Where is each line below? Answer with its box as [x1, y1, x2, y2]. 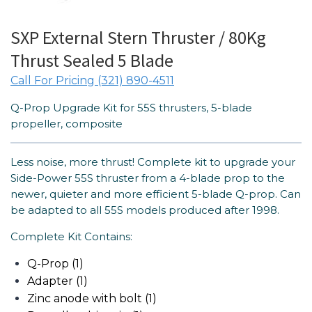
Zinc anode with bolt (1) [27, 292, 157, 306]
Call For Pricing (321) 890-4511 [10, 74, 174, 88]
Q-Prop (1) [27, 257, 84, 271]
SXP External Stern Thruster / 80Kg [10, 26, 266, 49]
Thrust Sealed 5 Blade [10, 49, 173, 72]
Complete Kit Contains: [10, 230, 132, 244]
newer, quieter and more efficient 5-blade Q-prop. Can [10, 187, 301, 201]
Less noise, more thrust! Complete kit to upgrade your [10, 155, 295, 169]
